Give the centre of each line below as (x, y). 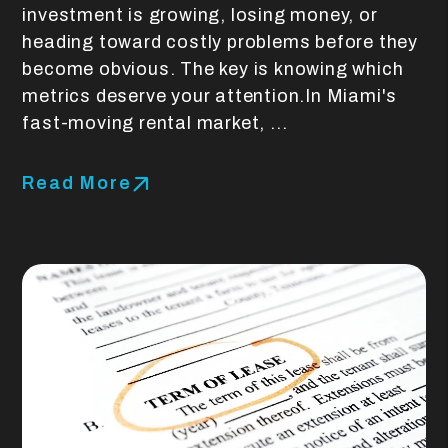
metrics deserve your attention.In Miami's (210, 95)
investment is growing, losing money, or (200, 14)
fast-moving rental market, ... (155, 122)
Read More (77, 182)
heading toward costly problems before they (220, 41)
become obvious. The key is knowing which (213, 68)
